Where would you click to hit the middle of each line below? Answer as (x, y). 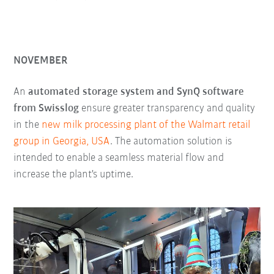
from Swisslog (46, 108)
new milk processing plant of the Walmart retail (146, 125)
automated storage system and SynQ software (136, 92)
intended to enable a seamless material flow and (119, 158)
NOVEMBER (41, 61)
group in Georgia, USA (62, 141)
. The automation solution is (171, 141)
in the (28, 125)
